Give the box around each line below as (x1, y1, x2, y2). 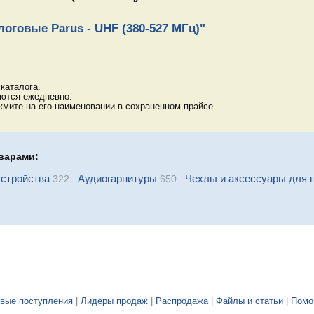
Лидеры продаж (81, 296, 148, 307)
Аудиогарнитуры (77, 172, 157, 185)
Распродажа (156, 296, 208, 307)
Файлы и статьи (216, 296, 283, 307)
